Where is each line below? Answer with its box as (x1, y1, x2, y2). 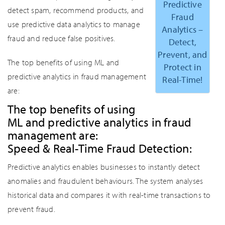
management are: (8, 128, 98, 143)
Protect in (163, 61, 201, 73)
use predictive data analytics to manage (8, 19, 140, 29)
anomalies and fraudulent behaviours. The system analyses (8, 176, 203, 186)
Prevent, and (158, 49, 207, 61)
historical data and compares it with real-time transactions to (8, 190, 211, 200)
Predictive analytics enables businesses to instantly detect (8, 162, 200, 172)
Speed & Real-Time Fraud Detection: (8, 141, 192, 156)
